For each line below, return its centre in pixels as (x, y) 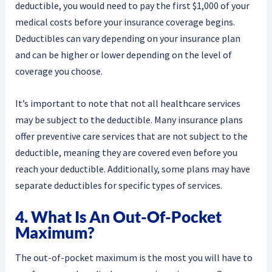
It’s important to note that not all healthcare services (127, 103)
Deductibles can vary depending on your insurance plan (127, 38)
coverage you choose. (59, 71)
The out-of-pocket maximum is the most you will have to (134, 257)
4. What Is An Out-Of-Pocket (118, 217)
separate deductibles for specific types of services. (118, 185)
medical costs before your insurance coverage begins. (125, 22)
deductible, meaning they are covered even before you (126, 152)
